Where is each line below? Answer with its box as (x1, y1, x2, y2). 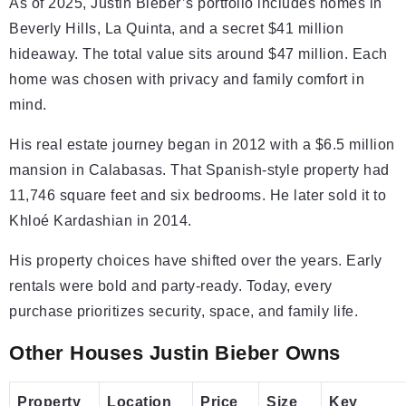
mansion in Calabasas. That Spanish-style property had (9, 161, 390, 178)
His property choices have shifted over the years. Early (9, 252, 382, 268)
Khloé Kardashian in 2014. (9, 212, 192, 228)
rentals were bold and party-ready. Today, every (9, 277, 333, 294)
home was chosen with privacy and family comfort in (9, 71, 364, 87)
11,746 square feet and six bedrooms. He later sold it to (9, 187, 386, 203)
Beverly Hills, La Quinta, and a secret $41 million (9, 20, 343, 36)
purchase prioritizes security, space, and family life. (9, 303, 358, 319)
